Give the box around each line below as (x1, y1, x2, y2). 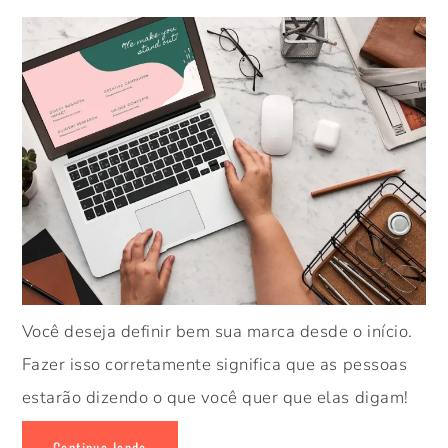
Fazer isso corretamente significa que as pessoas (21, 353, 408, 377)
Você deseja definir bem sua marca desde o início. (21, 320, 413, 344)
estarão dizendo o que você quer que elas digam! (21, 386, 409, 410)
